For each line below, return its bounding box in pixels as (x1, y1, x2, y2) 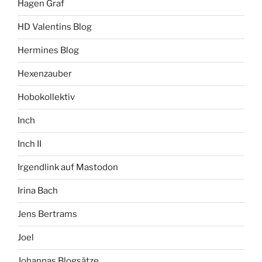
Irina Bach (18, 185, 58, 196)
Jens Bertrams (18, 209, 77, 220)
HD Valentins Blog (18, 22, 92, 33)
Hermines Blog (18, 45, 79, 56)
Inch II (18, 139, 42, 150)
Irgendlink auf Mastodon (18, 162, 118, 173)
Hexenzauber (18, 68, 72, 80)
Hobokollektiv (18, 92, 75, 103)
